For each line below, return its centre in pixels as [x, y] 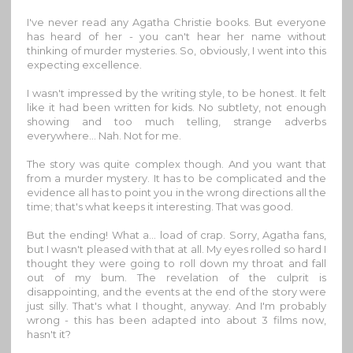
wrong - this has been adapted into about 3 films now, [176, 320]
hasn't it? [49, 334]
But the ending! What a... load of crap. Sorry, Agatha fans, [176, 235]
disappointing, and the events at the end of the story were [176, 292]
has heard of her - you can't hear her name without [176, 37]
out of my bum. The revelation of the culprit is [176, 278]
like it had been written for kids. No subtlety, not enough [176, 108]
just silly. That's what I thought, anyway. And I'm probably [176, 306]
